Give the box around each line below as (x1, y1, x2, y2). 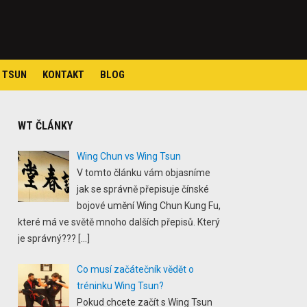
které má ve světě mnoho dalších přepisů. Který (18, 217, 220, 228)
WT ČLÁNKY (18, 119, 73, 132)
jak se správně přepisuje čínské (76, 184, 209, 195)
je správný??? (18, 233, 76, 244)
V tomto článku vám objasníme (76, 167, 210, 178)
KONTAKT (42, 69, 84, 81)
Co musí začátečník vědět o (76, 264, 194, 275)
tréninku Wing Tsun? (76, 280, 164, 291)
